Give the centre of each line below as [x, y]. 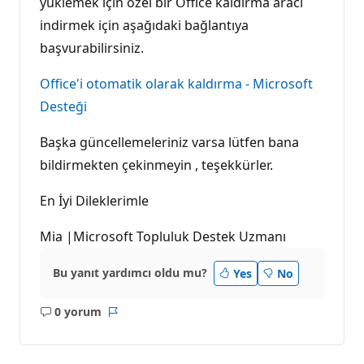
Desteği [63, 106]
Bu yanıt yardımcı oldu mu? [130, 273]
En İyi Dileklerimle [94, 200]
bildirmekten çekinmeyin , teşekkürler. [158, 165]
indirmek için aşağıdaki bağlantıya [144, 25]
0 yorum [78, 312]
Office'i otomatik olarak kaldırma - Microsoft [176, 83]
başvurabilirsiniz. [92, 48]
